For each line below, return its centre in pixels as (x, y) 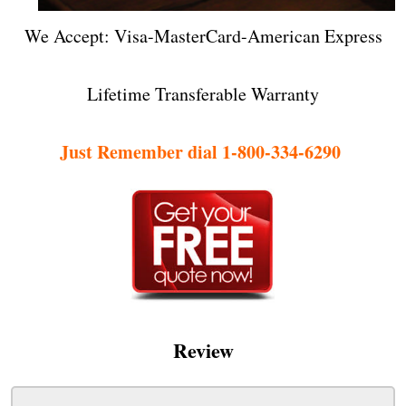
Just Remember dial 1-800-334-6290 (203, 151)
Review (203, 350)
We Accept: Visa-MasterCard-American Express (203, 35)
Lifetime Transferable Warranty (203, 93)
